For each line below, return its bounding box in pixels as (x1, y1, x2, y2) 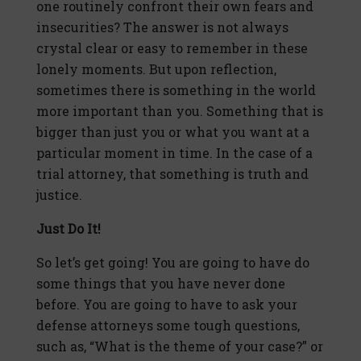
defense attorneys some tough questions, (36, 317, 300, 334)
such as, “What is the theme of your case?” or (36, 338, 323, 355)
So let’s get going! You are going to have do (36, 254, 309, 272)
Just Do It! (36, 220, 101, 238)
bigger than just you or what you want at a (36, 123, 309, 141)
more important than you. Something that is (36, 102, 323, 120)
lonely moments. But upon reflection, (36, 60, 276, 78)
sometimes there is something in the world (36, 81, 316, 99)
